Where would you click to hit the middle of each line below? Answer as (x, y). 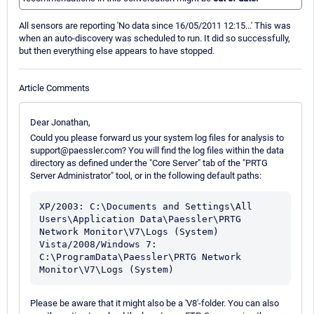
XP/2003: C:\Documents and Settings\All (146, 206)
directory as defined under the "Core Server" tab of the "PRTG (149, 163)
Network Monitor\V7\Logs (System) (129, 231)
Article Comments (54, 88)
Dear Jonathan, (60, 122)
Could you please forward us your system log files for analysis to (157, 137)
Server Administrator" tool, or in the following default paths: (146, 175)
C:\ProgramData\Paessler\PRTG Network (140, 257)
